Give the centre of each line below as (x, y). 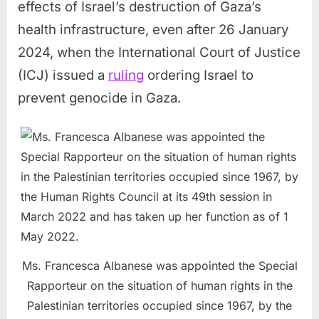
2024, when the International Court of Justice (159, 52)
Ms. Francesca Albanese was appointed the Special (159, 265)
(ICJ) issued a (63, 75)
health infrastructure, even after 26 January (153, 29)
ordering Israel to (199, 75)
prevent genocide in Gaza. (99, 98)
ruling (126, 75)
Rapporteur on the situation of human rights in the (159, 285)
